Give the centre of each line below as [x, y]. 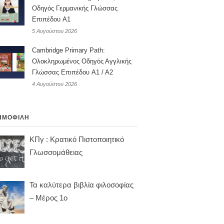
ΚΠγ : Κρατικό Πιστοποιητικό [77, 139]
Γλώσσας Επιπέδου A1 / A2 [72, 72]
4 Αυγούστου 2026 [54, 84]
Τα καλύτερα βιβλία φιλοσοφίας [81, 185]
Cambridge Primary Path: [68, 50]
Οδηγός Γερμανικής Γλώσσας [75, 8]
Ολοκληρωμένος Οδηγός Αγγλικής [82, 61]
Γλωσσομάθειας [56, 152]
